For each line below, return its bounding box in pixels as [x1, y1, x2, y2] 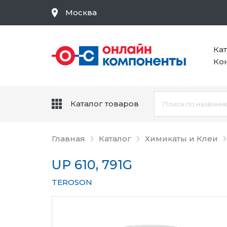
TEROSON [52, 177, 92, 187]
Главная [52, 134, 85, 143]
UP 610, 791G [52, 157, 132, 172]
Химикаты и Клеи [145, 134, 218, 143]
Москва [65, 8, 97, 17]
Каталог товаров [70, 99, 139, 108]
